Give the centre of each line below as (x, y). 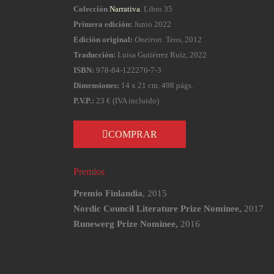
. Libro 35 (156, 9)
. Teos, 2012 (182, 39)
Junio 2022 (152, 24)
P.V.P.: (84, 100)
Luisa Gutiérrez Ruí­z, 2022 (161, 54)
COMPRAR (132, 135)
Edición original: (103, 39)
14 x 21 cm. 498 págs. (156, 85)
